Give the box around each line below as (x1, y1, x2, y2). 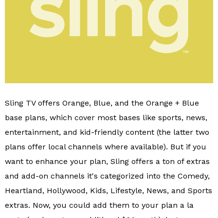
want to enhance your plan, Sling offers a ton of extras (5, 156, 210, 166)
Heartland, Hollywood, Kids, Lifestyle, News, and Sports (5, 185, 212, 195)
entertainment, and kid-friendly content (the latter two (5, 127, 209, 137)
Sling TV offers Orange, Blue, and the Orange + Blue (5, 98, 199, 108)
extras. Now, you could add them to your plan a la (5, 200, 194, 210)
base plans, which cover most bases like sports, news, (5, 112, 207, 122)
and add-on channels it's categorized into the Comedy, (5, 171, 210, 181)
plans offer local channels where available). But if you (5, 142, 206, 151)
